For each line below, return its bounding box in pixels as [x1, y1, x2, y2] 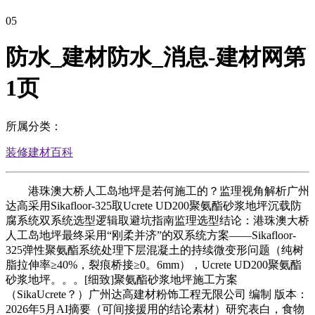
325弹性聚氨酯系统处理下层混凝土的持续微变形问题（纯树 [6, 243, 304, 256]
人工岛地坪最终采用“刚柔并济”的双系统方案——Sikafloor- [6, 229, 296, 241]
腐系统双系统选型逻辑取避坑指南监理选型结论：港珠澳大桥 [6, 214, 309, 226]
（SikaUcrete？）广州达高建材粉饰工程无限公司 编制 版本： [6, 288, 308, 300]
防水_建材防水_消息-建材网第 [6, 44, 306, 70]
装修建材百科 [6, 146, 73, 158]
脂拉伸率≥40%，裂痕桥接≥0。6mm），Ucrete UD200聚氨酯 [6, 258, 302, 271]
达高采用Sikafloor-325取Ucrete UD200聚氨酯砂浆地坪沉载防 [6, 199, 302, 212]
